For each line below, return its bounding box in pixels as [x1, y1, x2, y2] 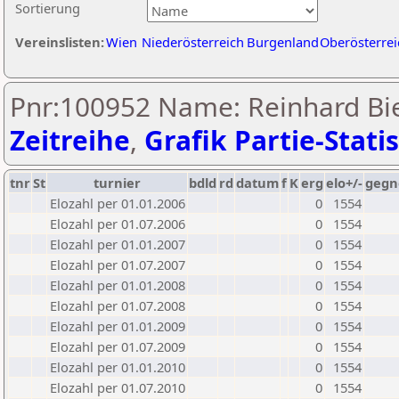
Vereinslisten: [15, 33, 104, 51]
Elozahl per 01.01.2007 [50, 235, 185, 253]
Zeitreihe [10, 122, 130, 159]
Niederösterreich [142, 33, 244, 51]
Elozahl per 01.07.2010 [50, 379, 185, 396]
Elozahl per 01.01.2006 [50, 194, 185, 212]
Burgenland [247, 33, 319, 51]
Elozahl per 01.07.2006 [50, 215, 185, 232]
